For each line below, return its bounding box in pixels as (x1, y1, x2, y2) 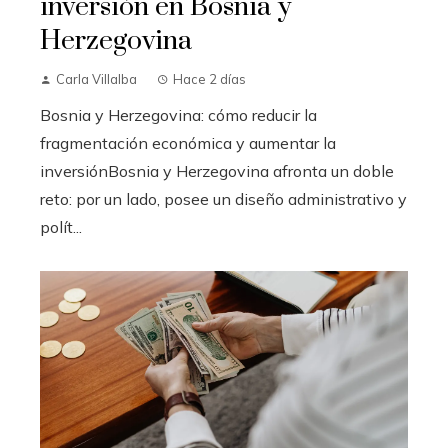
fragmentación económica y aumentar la (40, 133, 336, 154)
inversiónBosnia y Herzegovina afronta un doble (40, 161, 394, 182)
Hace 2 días (173, 71, 246, 88)
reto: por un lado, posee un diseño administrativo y (40, 189, 407, 210)
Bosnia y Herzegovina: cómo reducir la (40, 105, 317, 126)
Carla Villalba (56, 71, 137, 88)
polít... (40, 217, 82, 238)
